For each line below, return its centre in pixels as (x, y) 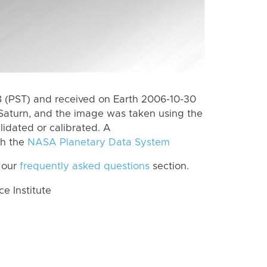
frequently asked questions (85, 167)
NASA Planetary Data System (99, 142)
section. (169, 167)
